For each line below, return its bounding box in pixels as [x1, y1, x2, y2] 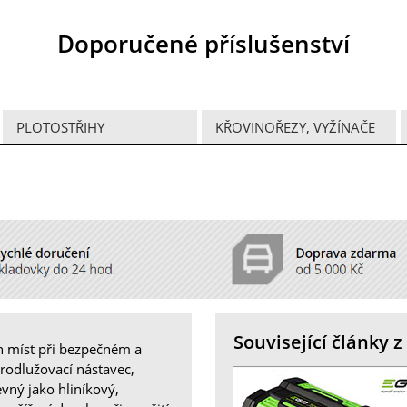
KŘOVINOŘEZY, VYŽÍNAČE [214, 118, 375, 137]
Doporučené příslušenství [57, 27, 350, 61]
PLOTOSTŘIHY [16, 118, 105, 137]
